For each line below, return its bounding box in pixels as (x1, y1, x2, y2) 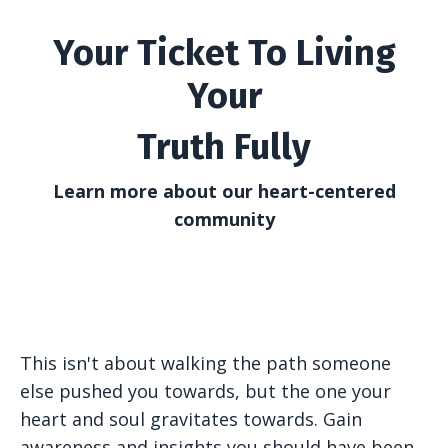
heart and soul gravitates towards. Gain (20, 407, 362, 431)
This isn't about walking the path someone (20, 351, 391, 375)
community (173, 207, 275, 231)
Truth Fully (137, 125, 311, 169)
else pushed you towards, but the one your (20, 379, 391, 403)
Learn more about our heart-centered (52, 179, 396, 203)
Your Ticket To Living (52, 31, 396, 75)
